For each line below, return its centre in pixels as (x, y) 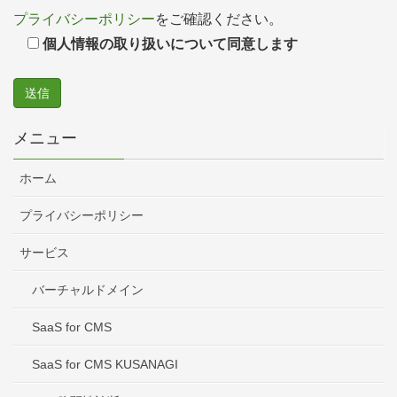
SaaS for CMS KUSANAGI (105, 365)
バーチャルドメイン (88, 290)
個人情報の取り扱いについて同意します (170, 44)
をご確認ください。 (219, 19)
